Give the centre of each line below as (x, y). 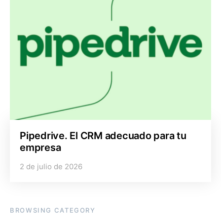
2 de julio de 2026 (51, 166)
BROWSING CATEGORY (53, 210)
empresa (40, 147)
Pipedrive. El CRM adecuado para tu (103, 136)
